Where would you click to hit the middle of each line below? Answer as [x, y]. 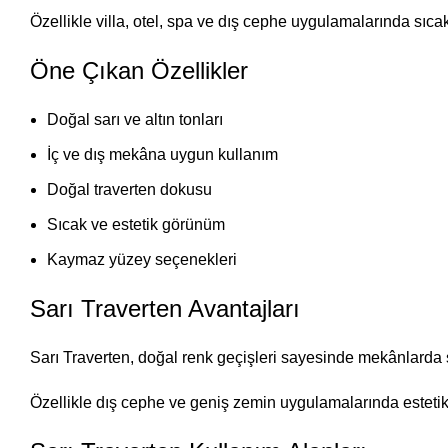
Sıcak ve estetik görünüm [136, 224]
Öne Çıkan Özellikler [139, 70]
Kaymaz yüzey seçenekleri [142, 259]
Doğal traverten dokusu [129, 189]
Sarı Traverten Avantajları [165, 308]
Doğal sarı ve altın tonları [135, 119]
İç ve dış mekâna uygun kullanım [162, 154]
